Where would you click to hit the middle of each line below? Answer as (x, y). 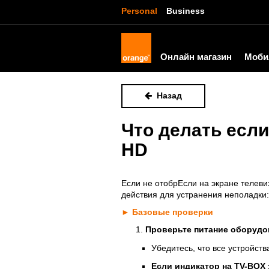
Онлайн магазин (196, 57)
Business (186, 11)
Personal (139, 11)
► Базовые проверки (167, 212)
